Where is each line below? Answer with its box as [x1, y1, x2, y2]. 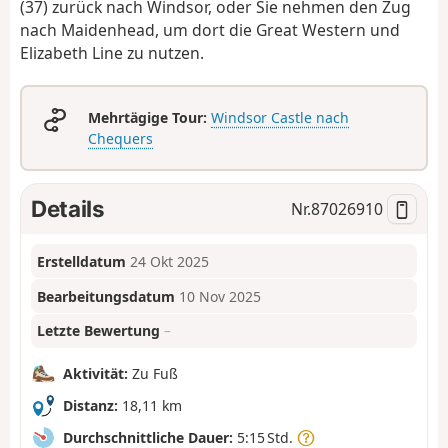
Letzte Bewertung [37, 321, 161, 341]
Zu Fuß [128, 364, 178, 384]
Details [31, 195, 105, 223]
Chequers [88, 128, 154, 148]
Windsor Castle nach [211, 107, 350, 127]
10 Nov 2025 [179, 286, 262, 306]
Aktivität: [63, 364, 128, 384]
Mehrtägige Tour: [88, 107, 208, 127]
